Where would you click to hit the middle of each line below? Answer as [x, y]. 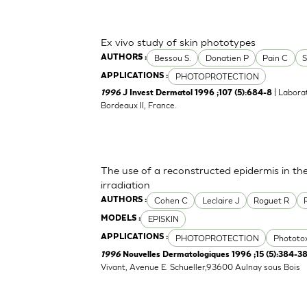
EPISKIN [163, 219]
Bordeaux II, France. [139, 106]
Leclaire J [221, 201]
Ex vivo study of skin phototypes [179, 41]
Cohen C [171, 201]
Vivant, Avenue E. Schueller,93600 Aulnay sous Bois [201, 267]
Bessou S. [172, 58]
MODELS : [121, 219]
